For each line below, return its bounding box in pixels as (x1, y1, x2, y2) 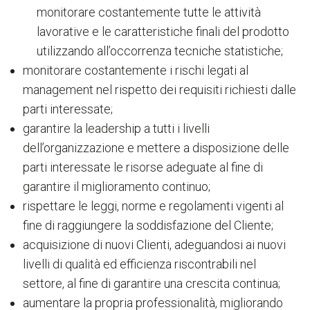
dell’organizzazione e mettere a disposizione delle (22, 140, 289, 155)
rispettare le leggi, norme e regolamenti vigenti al (22, 198, 284, 213)
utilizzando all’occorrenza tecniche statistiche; (36, 43, 283, 58)
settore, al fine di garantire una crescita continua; (22, 275, 280, 291)
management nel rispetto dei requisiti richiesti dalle (22, 82, 296, 97)
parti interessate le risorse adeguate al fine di (22, 159, 263, 174)
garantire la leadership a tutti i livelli (22, 120, 210, 136)
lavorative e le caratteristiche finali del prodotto (36, 24, 289, 39)
